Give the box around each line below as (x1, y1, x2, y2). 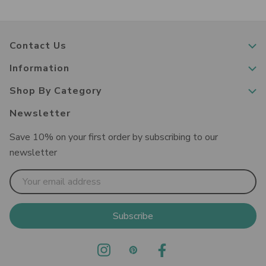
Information (9, 62, 69, 75)
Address (9, 178, 41, 189)
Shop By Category (9, 84, 102, 98)
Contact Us (9, 39, 66, 53)
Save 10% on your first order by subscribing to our (9, 131, 218, 144)
